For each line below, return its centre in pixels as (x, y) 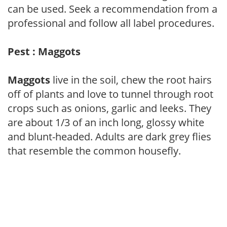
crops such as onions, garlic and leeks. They (109, 108)
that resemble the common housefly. (94, 150)
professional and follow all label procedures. (111, 23)
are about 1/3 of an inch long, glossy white (106, 122)
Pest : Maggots (44, 51)
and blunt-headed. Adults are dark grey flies (109, 136)
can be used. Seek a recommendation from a (112, 9)
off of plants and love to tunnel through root (110, 94)
